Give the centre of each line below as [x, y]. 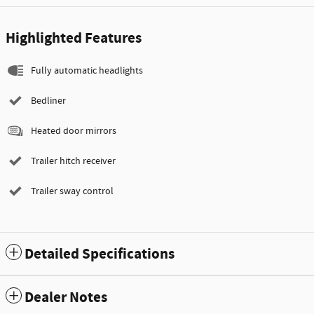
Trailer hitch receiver [73, 162]
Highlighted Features [74, 39]
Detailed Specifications [100, 255]
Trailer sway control [72, 192]
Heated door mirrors [74, 131]
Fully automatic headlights [87, 71]
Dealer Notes [66, 298]
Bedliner [48, 101]
